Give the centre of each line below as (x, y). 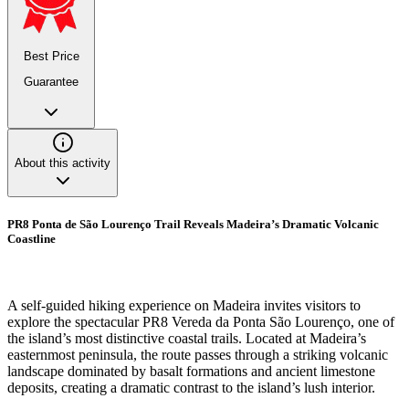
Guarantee (51, 82)
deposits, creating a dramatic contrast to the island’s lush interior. (191, 387)
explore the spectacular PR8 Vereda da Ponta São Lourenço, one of (201, 321)
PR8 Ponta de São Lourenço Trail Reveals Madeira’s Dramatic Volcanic (193, 224)
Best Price (51, 56)
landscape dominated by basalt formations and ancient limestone (191, 371)
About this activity (63, 163)
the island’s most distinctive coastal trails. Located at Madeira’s (187, 338)
